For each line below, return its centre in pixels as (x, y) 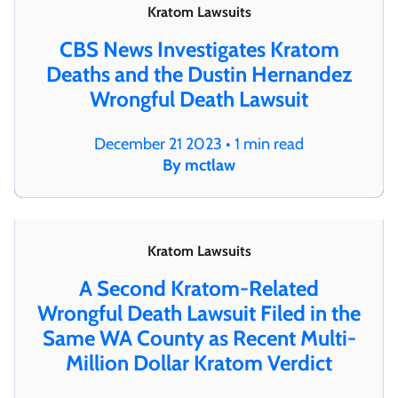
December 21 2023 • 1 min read (199, 143)
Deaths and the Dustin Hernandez (199, 74)
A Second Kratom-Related (199, 288)
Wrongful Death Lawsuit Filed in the (199, 313)
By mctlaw (199, 165)
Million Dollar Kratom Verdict (199, 362)
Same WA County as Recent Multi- (199, 338)
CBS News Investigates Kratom (199, 49)
